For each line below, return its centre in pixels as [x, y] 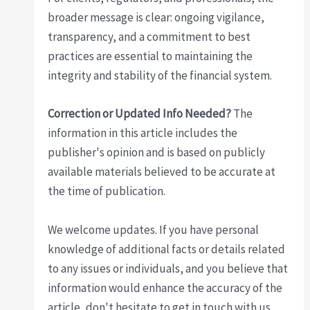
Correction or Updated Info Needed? [140, 114]
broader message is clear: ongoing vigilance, [156, 18]
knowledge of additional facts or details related [167, 249]
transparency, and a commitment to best [149, 37]
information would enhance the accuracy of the [165, 288]
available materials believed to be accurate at [162, 172]
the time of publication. [107, 191]
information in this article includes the [143, 133]
